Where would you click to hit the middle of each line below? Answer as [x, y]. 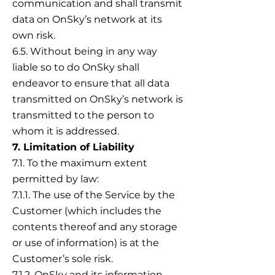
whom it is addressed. [66, 131]
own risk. [34, 35]
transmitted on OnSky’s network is [98, 99]
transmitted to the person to [83, 115]
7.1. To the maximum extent [80, 163]
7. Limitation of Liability [73, 147]
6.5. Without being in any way [85, 51]
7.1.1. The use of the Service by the [94, 195]
